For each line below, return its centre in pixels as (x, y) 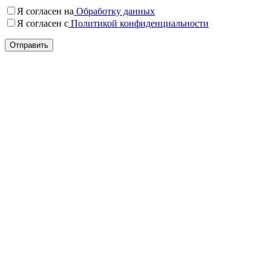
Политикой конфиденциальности (139, 23)
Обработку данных (114, 11)
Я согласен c (43, 23)
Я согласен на (45, 11)
